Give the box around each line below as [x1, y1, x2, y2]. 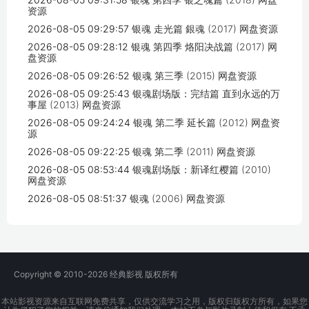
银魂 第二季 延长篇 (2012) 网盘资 [133, 117, 280, 129]
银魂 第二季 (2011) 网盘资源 [132, 146, 255, 158]
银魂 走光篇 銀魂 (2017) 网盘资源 [132, 23, 278, 35]
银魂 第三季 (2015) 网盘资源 [132, 70, 257, 82]
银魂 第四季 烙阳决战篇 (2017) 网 [131, 41, 277, 53]
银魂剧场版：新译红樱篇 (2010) [132, 163, 271, 176]
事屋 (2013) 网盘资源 [28, 99, 121, 111]
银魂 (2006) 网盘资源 [130, 192, 225, 205]
